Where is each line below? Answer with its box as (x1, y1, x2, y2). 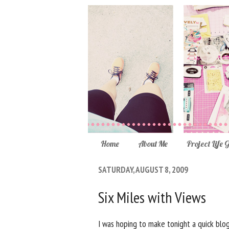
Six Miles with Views (98, 187, 206, 207)
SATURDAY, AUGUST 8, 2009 (98, 164, 188, 176)
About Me (138, 138, 168, 149)
